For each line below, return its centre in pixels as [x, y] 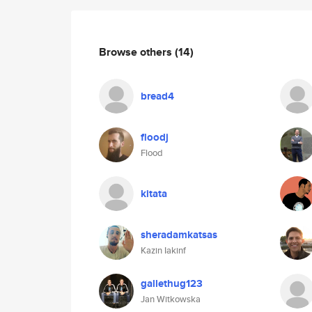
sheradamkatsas [179, 235]
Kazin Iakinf [163, 250]
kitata [154, 194]
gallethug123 [172, 283]
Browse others [137, 52]
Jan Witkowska [171, 299]
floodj [155, 137]
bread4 [157, 96]
